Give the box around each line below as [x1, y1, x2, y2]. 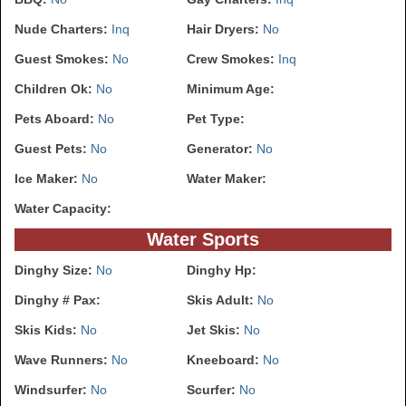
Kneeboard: [187, 353, 263, 368]
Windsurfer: [14, 382, 91, 398]
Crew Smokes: [187, 52, 278, 67]
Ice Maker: [14, 171, 82, 187]
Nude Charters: [14, 22, 111, 37]
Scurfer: [187, 382, 239, 398]
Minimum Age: [187, 82, 275, 97]
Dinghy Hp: [187, 263, 256, 278]
